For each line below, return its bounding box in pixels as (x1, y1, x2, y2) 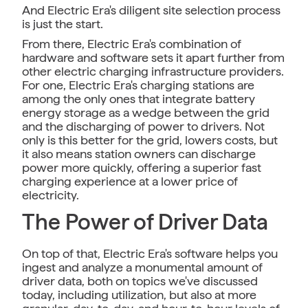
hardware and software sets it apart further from (22, 49, 285, 65)
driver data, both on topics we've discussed (22, 273, 258, 288)
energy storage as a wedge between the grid (22, 104, 269, 120)
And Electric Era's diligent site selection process (22, 2, 280, 17)
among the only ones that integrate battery (22, 91, 255, 106)
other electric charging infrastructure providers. (22, 63, 284, 78)
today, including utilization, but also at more (22, 287, 256, 302)
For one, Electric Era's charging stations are (22, 77, 254, 92)
